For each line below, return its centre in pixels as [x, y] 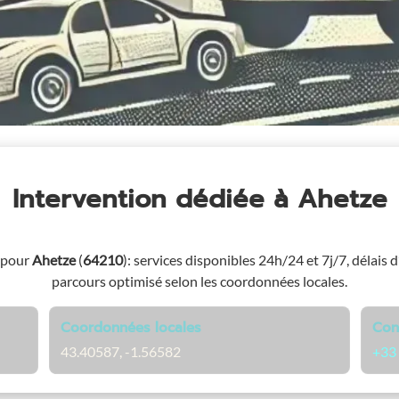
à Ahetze [330, 199]
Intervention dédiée [142, 199]
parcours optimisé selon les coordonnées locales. [199, 281]
